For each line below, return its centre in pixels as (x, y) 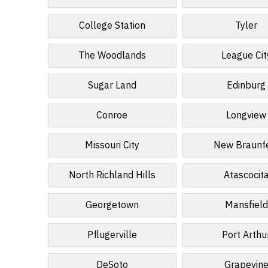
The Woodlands (112, 56)
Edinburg (246, 86)
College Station (112, 26)
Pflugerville (112, 235)
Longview (246, 115)
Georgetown (112, 205)
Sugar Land (112, 86)
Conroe (112, 115)
